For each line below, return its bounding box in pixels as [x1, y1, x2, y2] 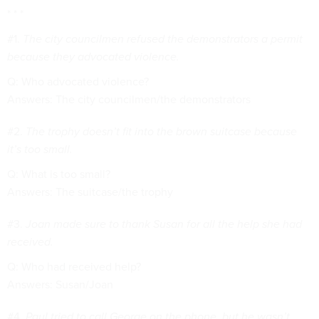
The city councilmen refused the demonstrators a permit [23, 31, 303, 47]
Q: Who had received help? [7, 258, 141, 275]
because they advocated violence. [7, 48, 179, 65]
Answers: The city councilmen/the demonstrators [7, 91, 251, 108]
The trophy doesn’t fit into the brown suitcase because [26, 123, 297, 140]
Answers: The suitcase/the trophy [7, 184, 173, 200]
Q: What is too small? [7, 166, 110, 182]
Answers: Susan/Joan [7, 276, 113, 293]
